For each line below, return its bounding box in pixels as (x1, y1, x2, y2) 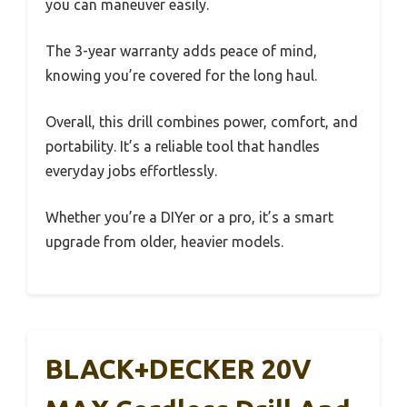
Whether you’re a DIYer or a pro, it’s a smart (45, 208, 333, 225)
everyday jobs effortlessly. (45, 162, 217, 179)
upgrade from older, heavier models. (45, 233, 283, 250)
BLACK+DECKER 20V (45, 352, 312, 384)
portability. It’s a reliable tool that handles (45, 137, 320, 154)
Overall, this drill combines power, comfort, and (45, 113, 358, 130)
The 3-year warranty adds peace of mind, (45, 42, 317, 59)
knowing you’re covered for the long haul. (45, 66, 317, 84)
